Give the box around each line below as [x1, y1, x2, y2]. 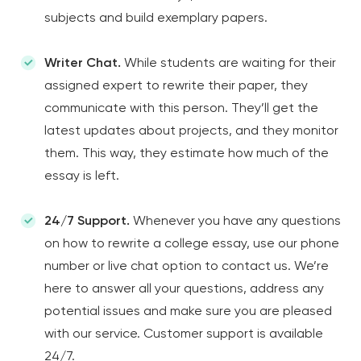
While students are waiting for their [121, 55, 336, 70]
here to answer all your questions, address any [44, 280, 324, 296]
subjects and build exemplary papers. [44, 10, 271, 25]
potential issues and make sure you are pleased [44, 303, 332, 318]
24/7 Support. [44, 213, 130, 228]
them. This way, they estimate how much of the [44, 145, 329, 160]
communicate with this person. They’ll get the [44, 100, 318, 115]
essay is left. [44, 168, 122, 183]
